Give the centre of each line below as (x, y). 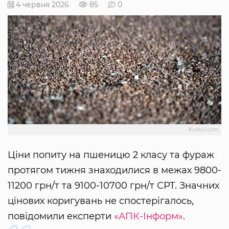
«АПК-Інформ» (148, 216)
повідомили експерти (61, 216)
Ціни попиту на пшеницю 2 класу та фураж (111, 155)
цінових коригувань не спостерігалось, (101, 201)
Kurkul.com (204, 130)
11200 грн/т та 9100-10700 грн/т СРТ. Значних (113, 186)
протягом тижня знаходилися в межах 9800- (114, 170)
